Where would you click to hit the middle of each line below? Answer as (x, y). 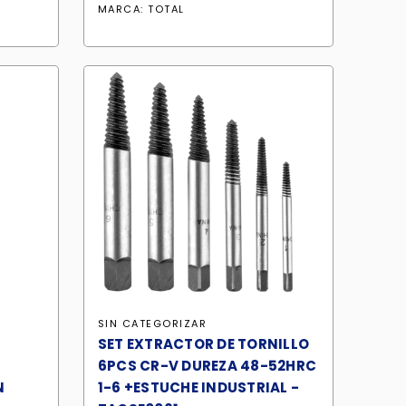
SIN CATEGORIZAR (152, 324)
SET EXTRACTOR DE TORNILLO (203, 344)
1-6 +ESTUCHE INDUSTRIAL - (198, 387)
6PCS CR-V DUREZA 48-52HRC (207, 366)
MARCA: (123, 9)
